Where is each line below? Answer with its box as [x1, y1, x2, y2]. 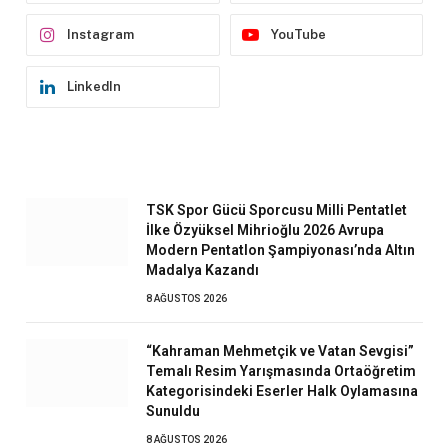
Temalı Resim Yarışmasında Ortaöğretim [146, 363, 416, 380]
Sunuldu [146, 403, 200, 420]
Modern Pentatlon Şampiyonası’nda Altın [146, 242, 415, 259]
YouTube [270, 27, 326, 43]
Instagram [67, 27, 134, 43]
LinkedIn [67, 79, 121, 95]
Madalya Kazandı [146, 262, 259, 279]
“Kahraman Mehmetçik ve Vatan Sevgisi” [146, 343, 414, 360]
